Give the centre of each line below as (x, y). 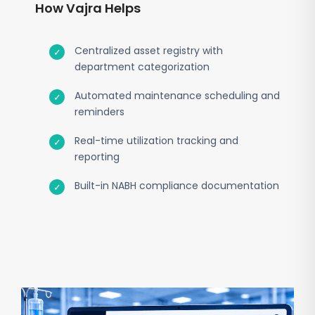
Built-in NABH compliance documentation (177, 186)
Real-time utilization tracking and (156, 141)
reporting (97, 157)
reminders (99, 112)
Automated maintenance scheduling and (177, 96)
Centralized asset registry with (149, 51)
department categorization (142, 67)
